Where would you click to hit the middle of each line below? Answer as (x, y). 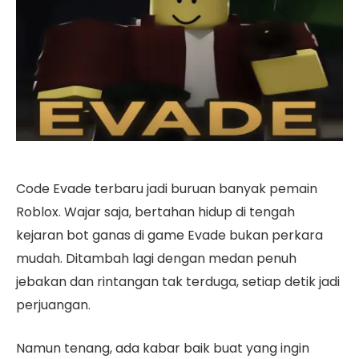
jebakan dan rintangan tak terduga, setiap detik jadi (178, 282)
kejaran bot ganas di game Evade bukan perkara (169, 236)
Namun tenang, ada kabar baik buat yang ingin (163, 348)
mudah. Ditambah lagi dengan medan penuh (156, 259)
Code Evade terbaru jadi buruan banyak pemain (167, 189)
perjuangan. (55, 305)
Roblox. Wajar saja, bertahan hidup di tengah (155, 212)
